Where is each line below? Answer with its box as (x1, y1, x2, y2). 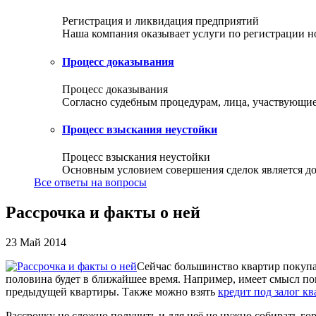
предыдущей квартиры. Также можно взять (6, 286, 218, 298)
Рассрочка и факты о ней (6, 203, 200, 222)
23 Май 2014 (6, 236, 66, 249)
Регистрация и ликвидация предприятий (62, 15, 259, 28)
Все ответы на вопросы (34, 176, 147, 189)
